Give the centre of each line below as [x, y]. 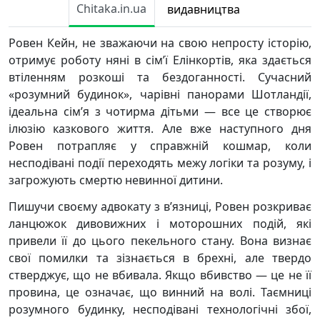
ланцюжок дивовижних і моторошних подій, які [160, 224]
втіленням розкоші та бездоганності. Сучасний [160, 77]
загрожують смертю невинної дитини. [116, 180]
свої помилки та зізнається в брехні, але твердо [160, 258]
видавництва [203, 9]
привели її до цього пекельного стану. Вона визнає [160, 241]
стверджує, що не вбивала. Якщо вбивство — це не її [160, 275]
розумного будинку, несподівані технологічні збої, [160, 309]
